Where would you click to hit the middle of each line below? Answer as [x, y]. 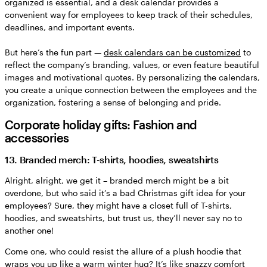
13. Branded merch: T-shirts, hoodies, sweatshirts [112, 159]
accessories [37, 137]
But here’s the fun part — [54, 52]
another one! [29, 230]
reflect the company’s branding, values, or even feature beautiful [132, 64]
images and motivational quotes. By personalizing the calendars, [132, 77]
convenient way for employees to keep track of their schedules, [129, 14]
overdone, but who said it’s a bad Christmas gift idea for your [125, 193]
